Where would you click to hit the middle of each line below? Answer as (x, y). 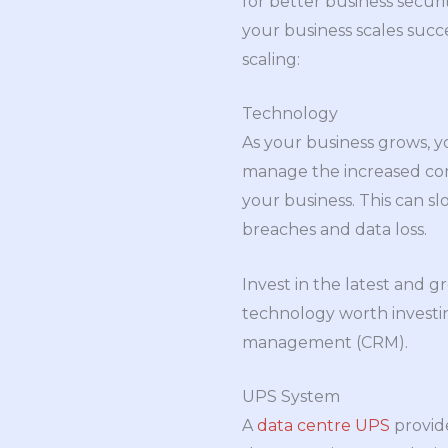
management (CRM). (325, 342)
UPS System (291, 397)
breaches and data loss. (334, 230)
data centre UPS (323, 426)
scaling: (271, 59)
